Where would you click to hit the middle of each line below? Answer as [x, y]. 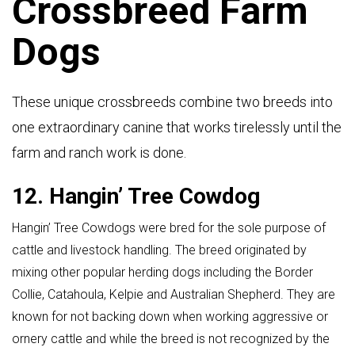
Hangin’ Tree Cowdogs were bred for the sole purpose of [169, 227]
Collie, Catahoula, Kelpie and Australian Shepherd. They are [174, 294]
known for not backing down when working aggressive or [170, 316]
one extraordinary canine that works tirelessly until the [177, 127]
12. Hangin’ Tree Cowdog [136, 196]
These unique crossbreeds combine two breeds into [172, 101]
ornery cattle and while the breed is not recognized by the [171, 338]
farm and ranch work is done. [99, 152]
